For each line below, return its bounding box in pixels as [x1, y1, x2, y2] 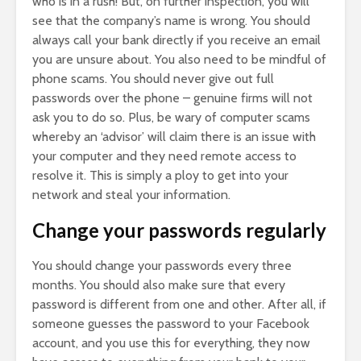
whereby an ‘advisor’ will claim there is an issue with [32, 128, 316, 144]
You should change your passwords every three [32, 257, 292, 273]
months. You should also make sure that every [32, 276, 285, 293]
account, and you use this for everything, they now [32, 334, 310, 351]
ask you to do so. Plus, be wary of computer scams [32, 109, 310, 125]
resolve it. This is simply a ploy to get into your [32, 167, 288, 183]
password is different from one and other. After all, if [32, 296, 326, 312]
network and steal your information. [32, 186, 230, 202]
